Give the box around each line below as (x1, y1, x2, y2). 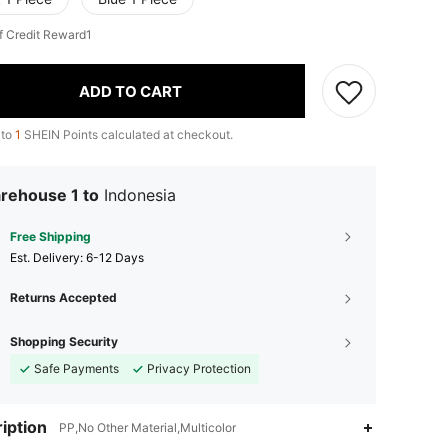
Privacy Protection (147, 361, 251, 376)
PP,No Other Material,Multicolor (59, 420, 236, 435)
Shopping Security (10, 334, 118, 349)
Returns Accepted (10, 290, 117, 305)
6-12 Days (86, 250, 144, 265)
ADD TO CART (79, 81, 182, 101)
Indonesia (104, 185, 176, 205)
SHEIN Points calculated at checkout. (21, 127, 233, 142)
